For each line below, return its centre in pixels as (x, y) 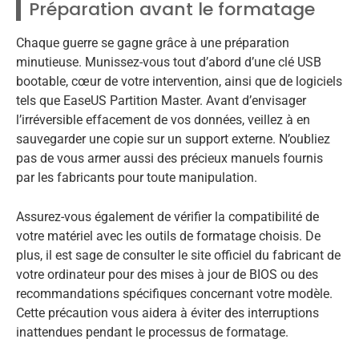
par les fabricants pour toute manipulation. (137, 177)
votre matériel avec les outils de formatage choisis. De (168, 236)
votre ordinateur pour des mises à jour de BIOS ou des (167, 275)
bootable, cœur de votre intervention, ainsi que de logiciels (179, 81)
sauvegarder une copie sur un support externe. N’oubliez (173, 139)
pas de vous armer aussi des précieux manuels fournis (169, 158)
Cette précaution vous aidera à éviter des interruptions (167, 313)
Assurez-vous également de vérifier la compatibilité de (167, 217)
